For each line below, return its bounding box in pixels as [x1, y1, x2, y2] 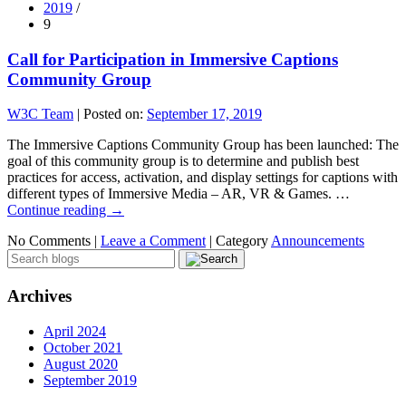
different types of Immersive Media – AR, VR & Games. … [7, 186, 350, 202]
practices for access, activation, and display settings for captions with [7, 169, 398, 186]
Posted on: [83, 106, 147, 122]
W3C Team [7, 106, 73, 122]
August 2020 [43, 355, 118, 372]
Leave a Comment [101, 233, 206, 249]
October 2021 [43, 339, 122, 355]
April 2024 [43, 323, 106, 339]
